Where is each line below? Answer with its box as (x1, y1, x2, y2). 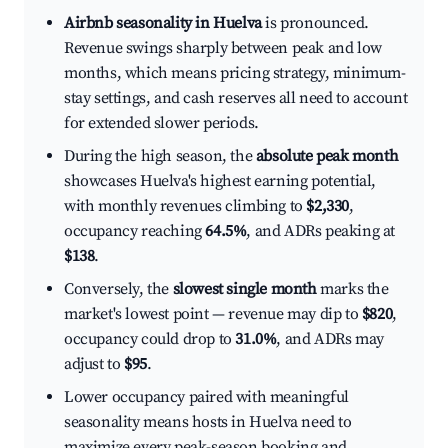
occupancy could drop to (64, 329, 236, 350)
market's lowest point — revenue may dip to (64, 304, 362, 325)
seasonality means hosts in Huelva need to (64, 412, 352, 433)
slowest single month (172, 279, 317, 300)
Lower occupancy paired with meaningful (64, 387, 349, 408)
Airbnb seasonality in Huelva (64, 13, 262, 34)
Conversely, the (64, 279, 173, 300)
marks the (316, 279, 389, 300)
